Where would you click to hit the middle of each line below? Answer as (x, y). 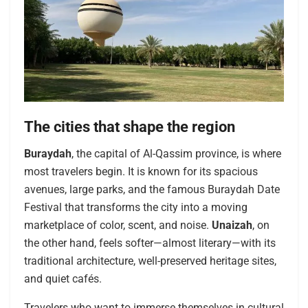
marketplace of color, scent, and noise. (118, 225)
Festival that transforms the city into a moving (136, 207)
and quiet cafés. (63, 278)
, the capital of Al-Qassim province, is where (176, 153)
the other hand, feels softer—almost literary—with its (150, 243)
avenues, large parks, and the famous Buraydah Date (152, 189)
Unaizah (232, 225)
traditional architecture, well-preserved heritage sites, (150, 261)
